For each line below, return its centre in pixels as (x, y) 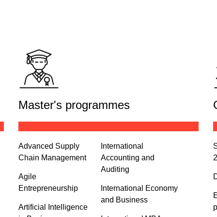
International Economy (139, 188)
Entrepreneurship (48, 188)
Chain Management (53, 158)
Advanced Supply (49, 146)
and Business (124, 200)
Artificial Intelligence (53, 207)
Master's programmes (74, 105)
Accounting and (127, 158)
